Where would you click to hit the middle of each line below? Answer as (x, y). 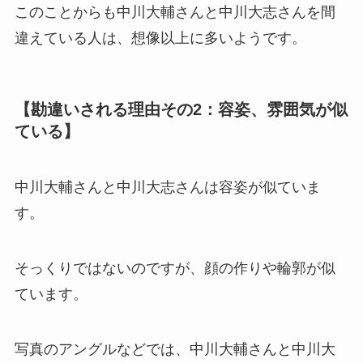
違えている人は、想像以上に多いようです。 (160, 38)
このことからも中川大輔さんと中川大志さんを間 (175, 12)
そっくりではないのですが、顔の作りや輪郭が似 (175, 269)
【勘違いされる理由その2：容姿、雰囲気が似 (181, 109)
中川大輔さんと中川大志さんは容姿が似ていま (167, 188)
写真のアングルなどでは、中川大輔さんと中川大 (175, 349)
